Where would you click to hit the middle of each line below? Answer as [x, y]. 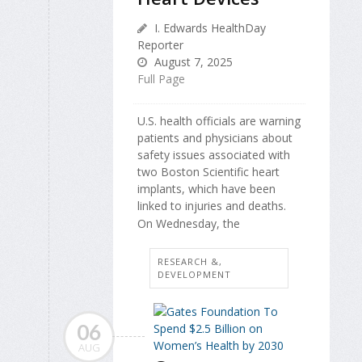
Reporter [160, 44]
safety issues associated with [214, 154]
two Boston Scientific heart [208, 171]
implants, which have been [206, 188]
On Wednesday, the [189, 224]
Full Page [161, 78]
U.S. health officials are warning [219, 120]
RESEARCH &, [190, 262]
